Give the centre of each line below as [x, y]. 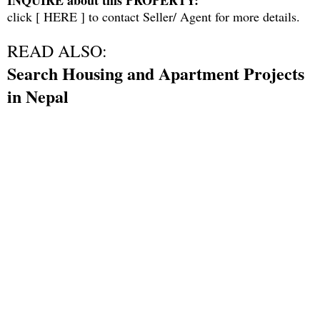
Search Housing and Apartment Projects [156, 73]
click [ [25, 16]
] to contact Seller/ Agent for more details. [190, 16]
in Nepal [38, 96]
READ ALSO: [57, 50]
